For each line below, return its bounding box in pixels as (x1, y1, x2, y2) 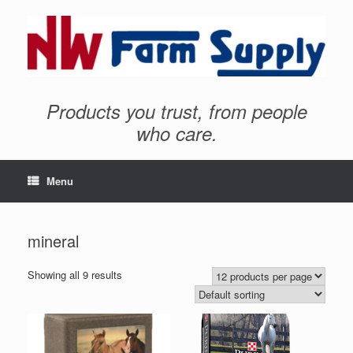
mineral (28, 229, 79, 252)
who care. (136, 119, 217, 147)
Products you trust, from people (46, 97, 307, 124)
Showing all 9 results (28, 266, 122, 282)
